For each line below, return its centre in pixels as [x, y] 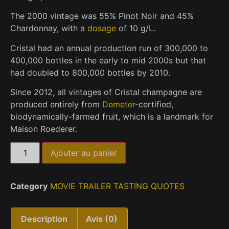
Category [29, 186]
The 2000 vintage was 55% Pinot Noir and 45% [102, 16]
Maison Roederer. [44, 129]
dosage [102, 28]
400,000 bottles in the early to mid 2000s [93, 60]
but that [191, 60]
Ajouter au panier [84, 153]
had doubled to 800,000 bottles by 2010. [90, 72]
